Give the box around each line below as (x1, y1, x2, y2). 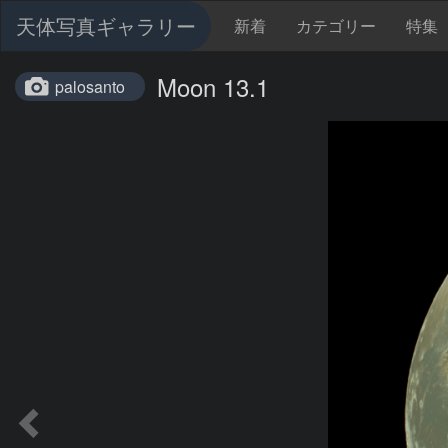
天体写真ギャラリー (16, 11, 196, 40)
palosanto (55, 75, 125, 98)
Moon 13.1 (157, 69, 269, 104)
